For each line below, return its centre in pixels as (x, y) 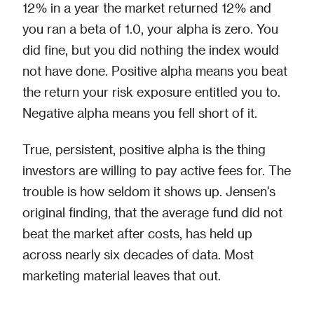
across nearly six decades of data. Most (138, 254)
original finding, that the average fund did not (152, 212)
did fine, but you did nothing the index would (151, 49)
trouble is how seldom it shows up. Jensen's (149, 191)
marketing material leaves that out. (122, 275)
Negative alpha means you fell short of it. (140, 112)
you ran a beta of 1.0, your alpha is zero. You (150, 28)
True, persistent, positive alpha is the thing (144, 149)
